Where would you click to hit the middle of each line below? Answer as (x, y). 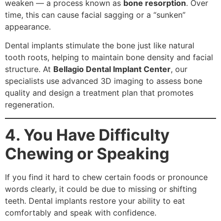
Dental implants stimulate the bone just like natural (100, 46)
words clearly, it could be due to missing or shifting (101, 189)
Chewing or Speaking (87, 154)
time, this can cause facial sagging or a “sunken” (95, 15)
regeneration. (30, 105)
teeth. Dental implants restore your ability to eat (95, 201)
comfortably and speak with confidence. (81, 213)
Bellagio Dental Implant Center (112, 69)
